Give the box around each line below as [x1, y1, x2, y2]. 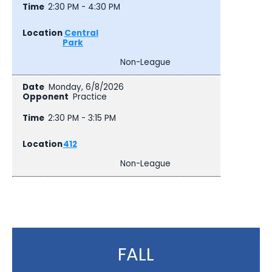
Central [64, 27, 98, 39]
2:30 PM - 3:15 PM [48, 112, 117, 124]
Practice [72, 91, 107, 103]
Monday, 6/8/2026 [48, 81, 124, 93]
